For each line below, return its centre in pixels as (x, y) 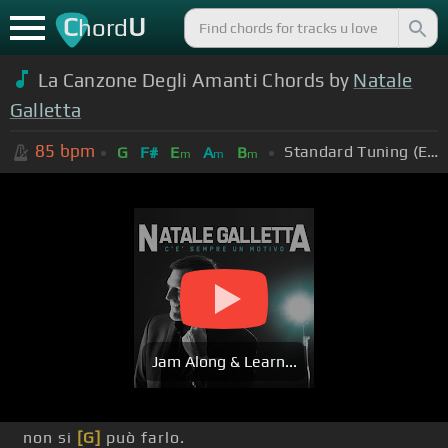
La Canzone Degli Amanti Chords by (195, 79)
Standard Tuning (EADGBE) (433, 151)
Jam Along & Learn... (224, 362)
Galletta (45, 109)
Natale (383, 79)
